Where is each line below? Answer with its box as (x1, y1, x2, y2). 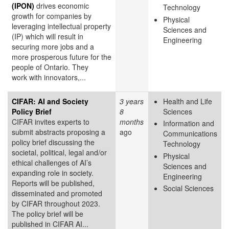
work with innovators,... (12, 72, 86, 82)
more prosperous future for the (12, 51, 111, 62)
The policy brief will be (12, 208, 83, 219)
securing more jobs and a (12, 41, 94, 52)
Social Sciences (163, 183, 214, 194)
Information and (163, 118, 214, 129)
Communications (163, 128, 217, 139)
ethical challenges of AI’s (12, 157, 91, 168)
